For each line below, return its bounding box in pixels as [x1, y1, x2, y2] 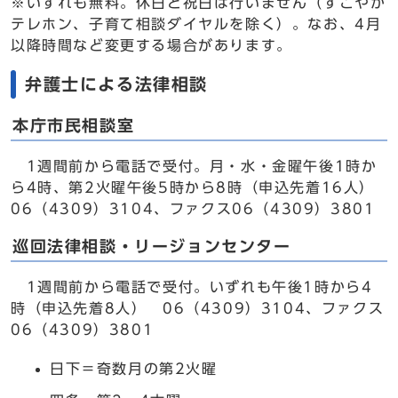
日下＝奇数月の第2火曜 [50, 362, 218, 376]
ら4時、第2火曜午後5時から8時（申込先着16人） [11, 180, 375, 195]
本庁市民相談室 [12, 118, 135, 133]
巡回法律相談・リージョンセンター [12, 239, 291, 254]
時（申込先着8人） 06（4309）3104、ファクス [11, 301, 385, 315]
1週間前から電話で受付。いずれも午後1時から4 [11, 280, 373, 294]
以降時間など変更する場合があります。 [11, 38, 292, 52]
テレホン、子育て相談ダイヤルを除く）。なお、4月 [11, 17, 382, 31]
